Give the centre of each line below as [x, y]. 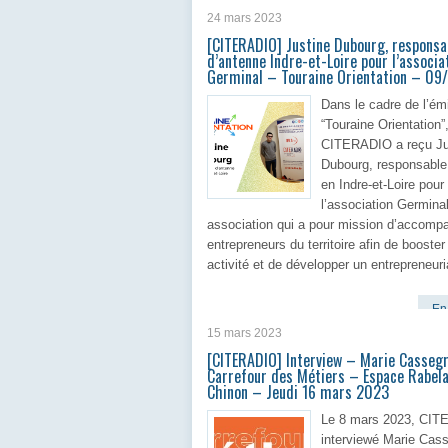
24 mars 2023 [244, 18]
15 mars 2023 [244, 333]
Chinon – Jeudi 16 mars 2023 [298, 392]
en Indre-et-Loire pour [382, 184]
